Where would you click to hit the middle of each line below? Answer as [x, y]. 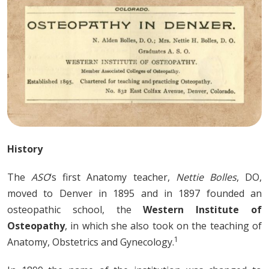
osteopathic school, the [75, 209]
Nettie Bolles [206, 177]
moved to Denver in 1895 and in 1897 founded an [134, 193]
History [25, 149]
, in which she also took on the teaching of [163, 225]
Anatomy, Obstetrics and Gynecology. [91, 242]
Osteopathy [36, 225]
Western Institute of [203, 209]
